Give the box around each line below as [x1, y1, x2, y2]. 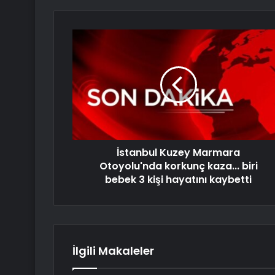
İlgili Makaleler [72, 243, 154, 259]
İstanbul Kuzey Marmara [117, 145, 240, 160]
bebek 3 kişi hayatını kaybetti [105, 172, 252, 187]
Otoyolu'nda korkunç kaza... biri [99, 159, 258, 174]
